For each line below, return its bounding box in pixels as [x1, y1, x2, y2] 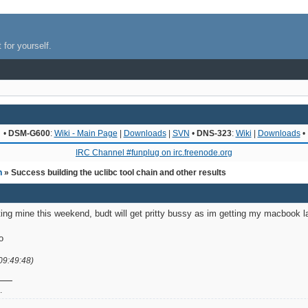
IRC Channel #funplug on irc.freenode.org [76, 147, 232, 157]
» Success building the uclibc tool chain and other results [2, 167, 227, 177]
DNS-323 [196, 128, 232, 138]
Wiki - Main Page [54, 128, 118, 138]
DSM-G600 [8, 128, 50, 138]
